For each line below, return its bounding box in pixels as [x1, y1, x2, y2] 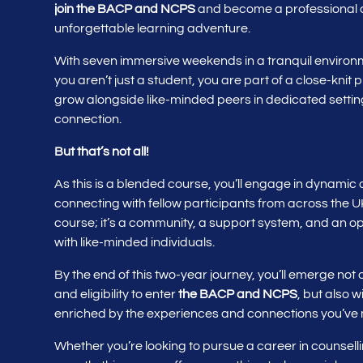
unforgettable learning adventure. [54, 22, 251, 36]
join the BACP [54, 2, 133, 16]
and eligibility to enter [54, 288, 179, 301]
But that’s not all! [54, 145, 150, 159]
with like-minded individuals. [54, 236, 216, 250]
